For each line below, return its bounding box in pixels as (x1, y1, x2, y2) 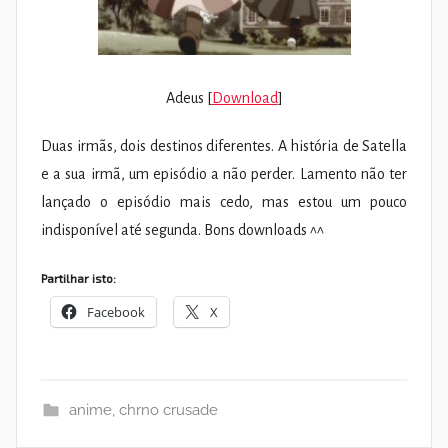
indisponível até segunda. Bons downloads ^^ (41, 222, 324, 239)
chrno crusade (118, 401, 218, 420)
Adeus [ (165, 90, 212, 107)
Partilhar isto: (41, 271, 116, 286)
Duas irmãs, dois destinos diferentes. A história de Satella (41, 138, 407, 155)
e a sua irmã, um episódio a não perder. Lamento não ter (41, 166, 407, 183)
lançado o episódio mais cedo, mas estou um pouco (41, 194, 407, 211)
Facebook (87, 303, 145, 322)
